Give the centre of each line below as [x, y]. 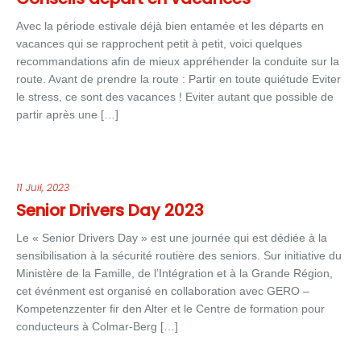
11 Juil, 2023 [43, 187]
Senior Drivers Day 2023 [110, 210]
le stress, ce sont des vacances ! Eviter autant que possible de [175, 97]
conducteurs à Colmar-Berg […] [97, 326]
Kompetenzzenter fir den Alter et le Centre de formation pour [170, 309]
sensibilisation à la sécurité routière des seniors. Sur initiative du [179, 255]
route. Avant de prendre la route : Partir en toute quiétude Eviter [178, 79]
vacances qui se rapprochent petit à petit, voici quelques [159, 44]
